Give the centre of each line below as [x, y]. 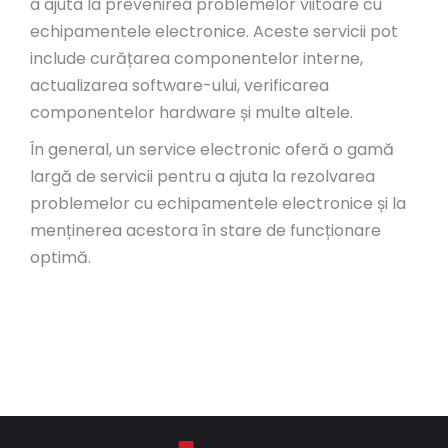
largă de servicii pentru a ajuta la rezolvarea [202, 176]
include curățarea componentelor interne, [196, 58]
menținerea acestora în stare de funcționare [205, 230]
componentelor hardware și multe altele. [191, 112]
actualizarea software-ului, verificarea [179, 85]
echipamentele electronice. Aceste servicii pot [214, 31]
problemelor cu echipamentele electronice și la [218, 203]
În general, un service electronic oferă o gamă [212, 149]
